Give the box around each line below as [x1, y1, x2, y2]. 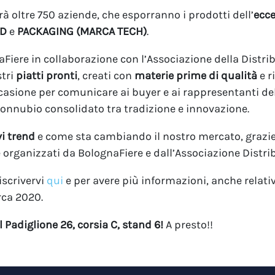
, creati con [77, 69, 134, 83]
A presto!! [166, 218, 213, 232]
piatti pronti [16, 69, 77, 83]
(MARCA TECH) [76, 25, 147, 39]
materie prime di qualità [134, 69, 257, 83]
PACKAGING [17, 25, 74, 39]
